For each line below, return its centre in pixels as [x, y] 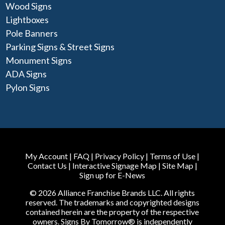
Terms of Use [173, 156]
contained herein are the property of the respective [113, 212]
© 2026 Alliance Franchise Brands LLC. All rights [113, 193]
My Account [47, 156]
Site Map [178, 166]
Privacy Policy [120, 156]
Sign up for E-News [113, 175]
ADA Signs [26, 74]
